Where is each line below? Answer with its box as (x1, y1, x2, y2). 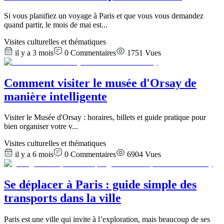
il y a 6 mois (15, 150, 53, 159)
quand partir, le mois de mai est (4, 20, 101, 29)
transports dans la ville (4, 191, 121, 205)
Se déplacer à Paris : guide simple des (4, 178, 196, 191)
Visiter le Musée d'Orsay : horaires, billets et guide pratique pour (4, 113, 206, 122)
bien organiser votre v (4, 122, 72, 131)
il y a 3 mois (15, 48, 53, 57)
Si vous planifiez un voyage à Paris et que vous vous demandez (4, 11, 203, 20)
